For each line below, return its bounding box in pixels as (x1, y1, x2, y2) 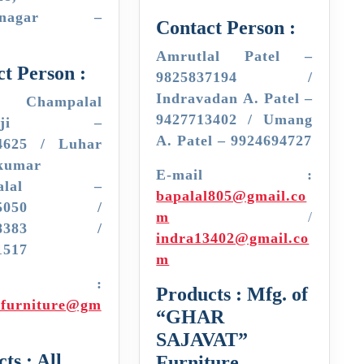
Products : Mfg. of (156, 283, 309, 305)
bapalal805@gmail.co (156, 187, 307, 204)
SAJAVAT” (156, 328, 249, 350)
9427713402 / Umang (156, 110, 313, 128)
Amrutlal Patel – (156, 47, 313, 64)
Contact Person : (156, 16, 297, 38)
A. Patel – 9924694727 (156, 132, 313, 149)
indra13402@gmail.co (156, 229, 310, 246)
